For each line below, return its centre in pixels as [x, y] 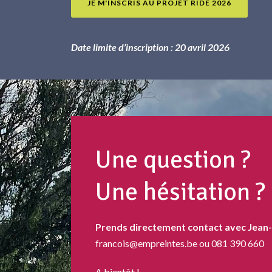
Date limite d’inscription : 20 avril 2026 [150, 47]
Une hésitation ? [180, 192]
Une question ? [173, 160]
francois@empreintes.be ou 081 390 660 [180, 243]
